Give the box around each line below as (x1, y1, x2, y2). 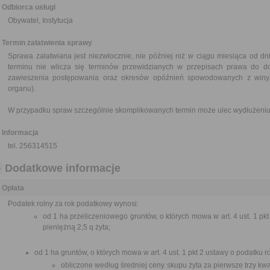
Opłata (2, 184, 24, 192)
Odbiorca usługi (2, 3, 55, 11)
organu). (8, 84, 36, 93)
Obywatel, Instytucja (8, 16, 73, 25)
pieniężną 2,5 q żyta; (43, 223, 110, 231)
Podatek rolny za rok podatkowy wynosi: (8, 199, 139, 208)
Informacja (2, 128, 39, 137)
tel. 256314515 (8, 142, 57, 150)
